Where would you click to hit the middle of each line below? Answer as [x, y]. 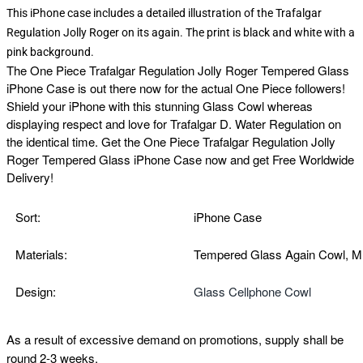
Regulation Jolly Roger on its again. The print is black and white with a [181, 32]
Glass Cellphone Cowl [252, 291]
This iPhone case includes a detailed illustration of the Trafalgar [164, 13]
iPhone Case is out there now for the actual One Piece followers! [176, 88]
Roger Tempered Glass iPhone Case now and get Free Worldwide [180, 159]
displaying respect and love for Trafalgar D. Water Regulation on [174, 123]
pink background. [50, 51]
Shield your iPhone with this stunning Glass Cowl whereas [160, 105]
